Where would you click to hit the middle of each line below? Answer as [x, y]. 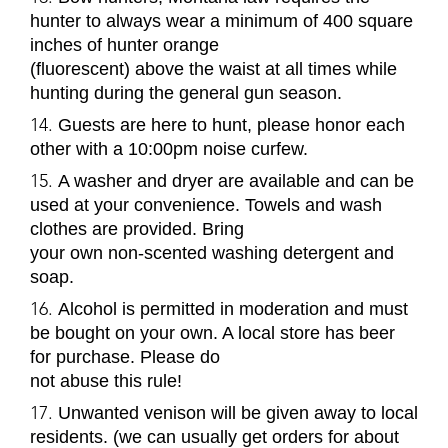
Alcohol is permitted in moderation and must [233, 308]
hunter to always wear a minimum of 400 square [221, 20]
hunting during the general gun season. [186, 92]
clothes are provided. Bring [137, 228]
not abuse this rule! [106, 380]
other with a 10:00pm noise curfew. [169, 148]
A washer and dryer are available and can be [236, 180]
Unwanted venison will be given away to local [238, 412]
